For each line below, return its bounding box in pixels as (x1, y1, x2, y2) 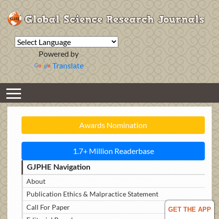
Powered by (39, 49, 79, 59)
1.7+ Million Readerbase (72, 146, 154, 156)
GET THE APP (168, 206, 211, 213)
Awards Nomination (79, 120, 147, 130)
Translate (52, 61, 84, 70)
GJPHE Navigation (27, 163, 91, 172)
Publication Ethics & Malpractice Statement (26, 190, 159, 198)
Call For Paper (26, 202, 70, 211)
